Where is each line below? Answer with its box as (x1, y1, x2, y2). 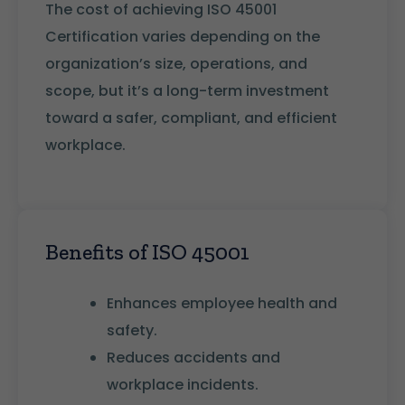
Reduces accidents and (107, 346, 280, 368)
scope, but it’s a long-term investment (45, 80, 329, 102)
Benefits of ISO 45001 (45, 238, 250, 265)
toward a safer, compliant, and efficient (45, 108, 337, 129)
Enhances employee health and (107, 292, 337, 314)
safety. (107, 319, 157, 341)
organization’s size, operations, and (45, 53, 307, 75)
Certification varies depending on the (45, 26, 320, 48)
